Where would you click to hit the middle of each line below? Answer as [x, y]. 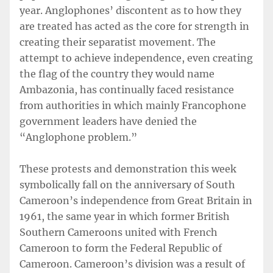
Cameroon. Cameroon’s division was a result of [132, 264]
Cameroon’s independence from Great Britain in [136, 200]
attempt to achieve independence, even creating [136, 58]
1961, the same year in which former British [125, 216]
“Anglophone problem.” [78, 137]
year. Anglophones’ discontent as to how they [130, 10]
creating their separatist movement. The [118, 42]
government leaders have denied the [108, 121]
